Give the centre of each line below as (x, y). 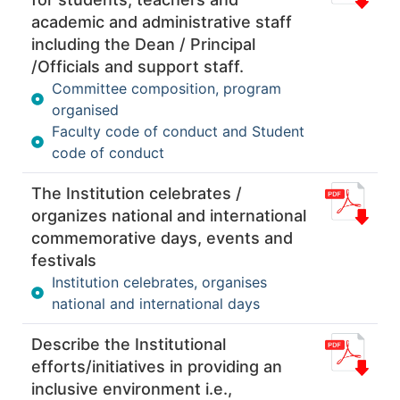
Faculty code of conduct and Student (178, 131)
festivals (64, 260)
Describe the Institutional (129, 344)
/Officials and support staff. (137, 66)
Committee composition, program (166, 88)
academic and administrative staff (162, 21)
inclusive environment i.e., (132, 388)
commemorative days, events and (162, 237)
